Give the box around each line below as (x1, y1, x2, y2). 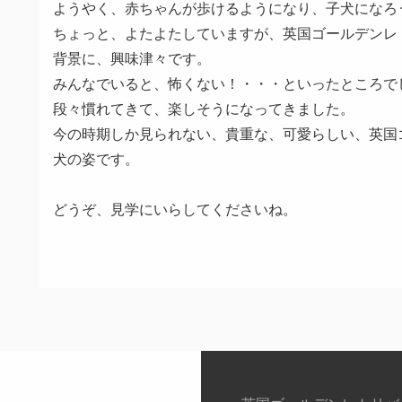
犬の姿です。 (53, 152, 139, 167)
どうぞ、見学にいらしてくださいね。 (53, 202, 297, 217)
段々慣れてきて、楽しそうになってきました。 (53, 101, 354, 117)
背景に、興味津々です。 (53, 51, 211, 66)
